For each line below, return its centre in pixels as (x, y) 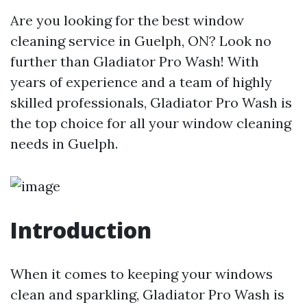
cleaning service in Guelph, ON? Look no (141, 41)
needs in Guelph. (64, 144)
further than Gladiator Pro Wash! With (135, 61)
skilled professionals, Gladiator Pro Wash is (151, 102)
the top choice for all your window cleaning (151, 123)
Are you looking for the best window (127, 20)
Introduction (81, 230)
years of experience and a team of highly (141, 82)
